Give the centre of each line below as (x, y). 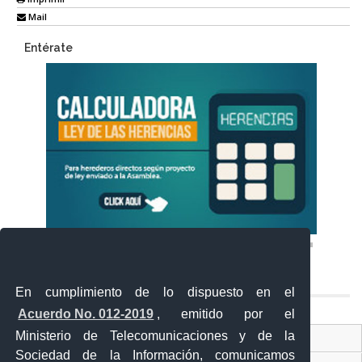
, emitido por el (225, 314)
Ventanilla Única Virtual (181, 339)
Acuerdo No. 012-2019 (86, 314)
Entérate (48, 47)
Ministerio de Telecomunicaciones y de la (155, 335)
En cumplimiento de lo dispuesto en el (155, 292)
